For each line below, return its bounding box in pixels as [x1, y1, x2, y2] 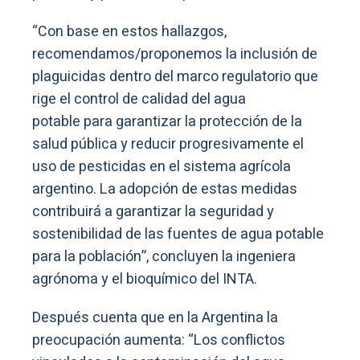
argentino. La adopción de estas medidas [32, 178, 297, 201]
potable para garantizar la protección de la [32, 111, 302, 133]
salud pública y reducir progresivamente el [32, 133, 304, 156]
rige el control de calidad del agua [32, 88, 246, 111]
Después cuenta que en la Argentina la [32, 307, 278, 329]
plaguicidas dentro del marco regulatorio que [32, 66, 318, 88]
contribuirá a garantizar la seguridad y [32, 201, 274, 223]
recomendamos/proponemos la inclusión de [32, 43, 317, 66]
